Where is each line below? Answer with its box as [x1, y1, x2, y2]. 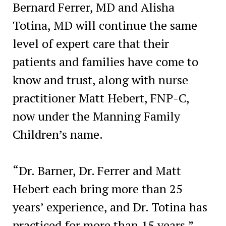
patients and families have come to [12, 53, 198, 70]
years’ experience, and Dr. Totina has [12, 198, 207, 215]
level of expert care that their [12, 35, 169, 51]
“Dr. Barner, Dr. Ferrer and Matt [12, 162, 181, 179]
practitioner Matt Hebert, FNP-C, [12, 89, 189, 106]
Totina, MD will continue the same [12, 17, 197, 33]
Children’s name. [12, 126, 103, 142]
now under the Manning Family [12, 107, 180, 124]
